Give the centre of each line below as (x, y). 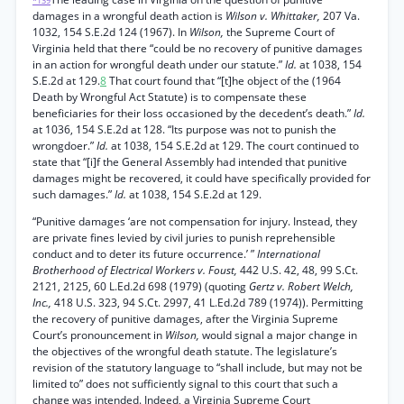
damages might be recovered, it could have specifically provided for (202, 178)
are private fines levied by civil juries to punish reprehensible (184, 238)
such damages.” (73, 194)
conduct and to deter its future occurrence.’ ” (145, 254)
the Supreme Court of (280, 32)
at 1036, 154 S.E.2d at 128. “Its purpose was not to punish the (184, 129)
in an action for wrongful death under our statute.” (159, 64)
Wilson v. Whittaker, (274, 16)
